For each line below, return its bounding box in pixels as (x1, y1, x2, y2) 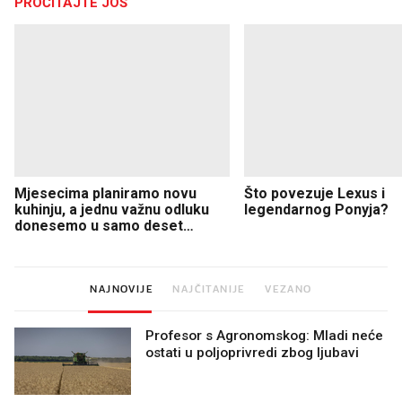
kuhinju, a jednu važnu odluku (14, 200, 209, 218)
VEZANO (265, 282, 312, 295)
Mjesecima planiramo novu (14, 184, 197, 202)
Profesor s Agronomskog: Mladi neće (145, 327, 383, 344)
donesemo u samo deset (14, 216, 183, 234)
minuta (14, 232, 60, 250)
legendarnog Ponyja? (244, 200, 389, 218)
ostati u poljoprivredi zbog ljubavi (145, 344, 359, 361)
